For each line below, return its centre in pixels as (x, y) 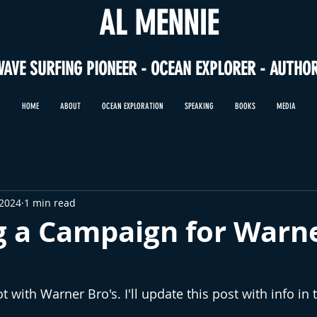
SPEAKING (199, 106)
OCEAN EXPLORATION (132, 106)
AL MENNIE (158, 23)
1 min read (50, 202)
